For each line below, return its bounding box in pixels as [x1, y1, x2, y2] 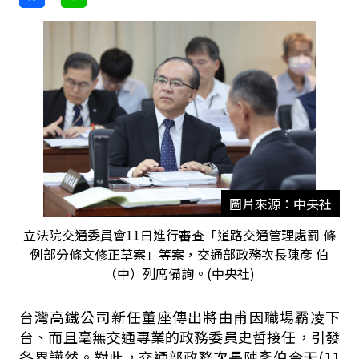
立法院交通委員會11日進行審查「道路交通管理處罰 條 [22, 225, 336, 244]
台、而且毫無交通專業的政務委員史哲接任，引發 [18, 326, 341, 347]
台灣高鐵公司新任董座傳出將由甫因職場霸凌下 [18, 306, 341, 327]
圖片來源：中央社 [228, 194, 332, 213]
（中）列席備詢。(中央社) [103, 264, 255, 283]
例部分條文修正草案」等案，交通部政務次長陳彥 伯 [30, 244, 329, 264]
